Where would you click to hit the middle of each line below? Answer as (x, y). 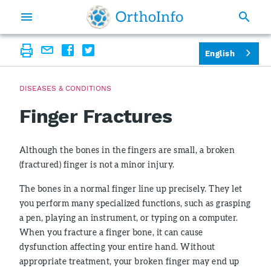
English (220, 53)
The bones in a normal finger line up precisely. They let (131, 188)
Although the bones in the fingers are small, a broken (127, 150)
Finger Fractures (96, 116)
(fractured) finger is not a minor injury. (97, 164)
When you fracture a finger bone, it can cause (111, 232)
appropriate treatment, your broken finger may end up (129, 261)
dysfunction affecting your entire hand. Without (117, 247)
